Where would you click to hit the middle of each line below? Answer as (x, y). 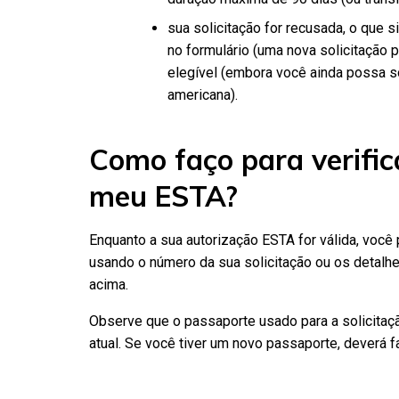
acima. (109, 284)
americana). (203, 94)
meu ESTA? (163, 195)
